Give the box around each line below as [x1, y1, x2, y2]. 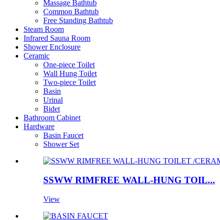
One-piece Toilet [43, 60, 95, 69]
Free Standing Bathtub [43, 16, 113, 25]
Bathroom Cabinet [24, 113, 81, 122]
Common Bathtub [43, 7, 99, 16]
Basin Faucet [43, 131, 83, 140]
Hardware [24, 122, 55, 131]
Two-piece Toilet [43, 78, 96, 87]
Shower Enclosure [24, 43, 81, 52]
